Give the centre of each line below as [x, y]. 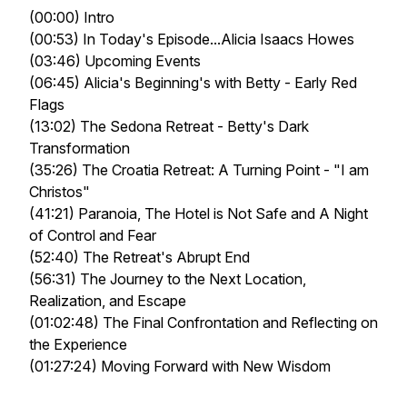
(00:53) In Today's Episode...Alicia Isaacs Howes [192, 39]
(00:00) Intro [72, 17]
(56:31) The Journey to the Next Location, [168, 279]
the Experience [78, 344]
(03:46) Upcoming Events [115, 61]
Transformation [79, 148]
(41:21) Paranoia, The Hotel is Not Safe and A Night [199, 213]
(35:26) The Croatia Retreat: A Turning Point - [181, 170]
